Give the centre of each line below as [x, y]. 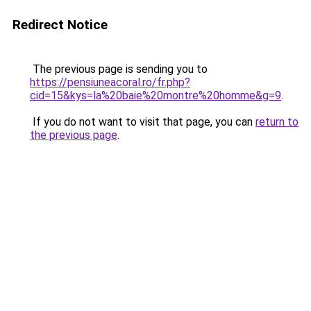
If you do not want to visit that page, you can [143, 122]
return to [277, 122]
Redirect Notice [60, 25]
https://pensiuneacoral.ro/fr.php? [110, 82]
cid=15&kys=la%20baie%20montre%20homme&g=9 [155, 95]
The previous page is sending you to [119, 69]
